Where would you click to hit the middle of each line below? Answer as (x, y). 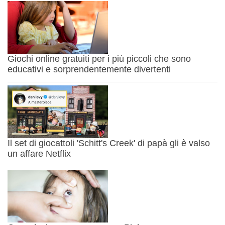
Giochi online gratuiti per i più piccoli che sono (99, 59)
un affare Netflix (39, 154)
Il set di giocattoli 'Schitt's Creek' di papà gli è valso (109, 143)
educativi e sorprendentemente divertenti (89, 70)
